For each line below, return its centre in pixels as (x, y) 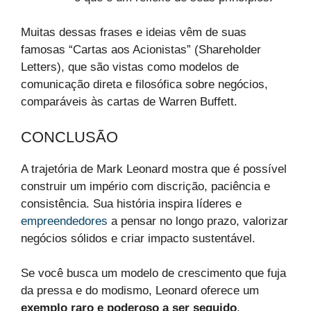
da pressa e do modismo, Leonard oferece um (140, 291)
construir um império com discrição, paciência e (145, 186)
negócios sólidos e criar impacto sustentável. (138, 238)
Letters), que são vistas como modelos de (130, 67)
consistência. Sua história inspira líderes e (131, 203)
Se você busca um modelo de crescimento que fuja (153, 274)
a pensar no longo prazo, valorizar (198, 221)
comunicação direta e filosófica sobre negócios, (144, 85)
